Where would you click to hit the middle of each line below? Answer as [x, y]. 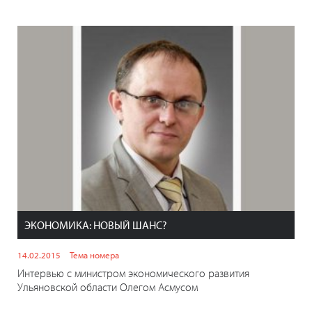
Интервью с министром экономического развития [133, 273]
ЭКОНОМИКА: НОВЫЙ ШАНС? [96, 225]
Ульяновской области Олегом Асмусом [108, 287]
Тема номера [94, 255]
